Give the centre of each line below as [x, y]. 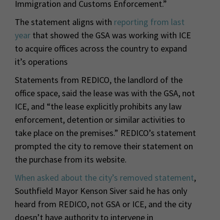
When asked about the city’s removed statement [104, 178]
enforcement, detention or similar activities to [100, 120]
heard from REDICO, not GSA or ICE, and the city [103, 204]
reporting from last [149, 22]
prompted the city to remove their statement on [104, 146]
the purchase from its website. [71, 160]
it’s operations [41, 62]
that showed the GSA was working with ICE [111, 35]
